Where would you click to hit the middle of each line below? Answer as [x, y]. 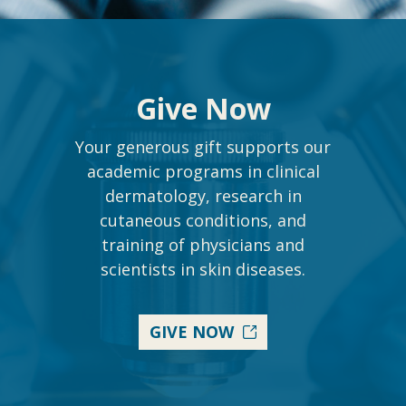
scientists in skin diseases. [203, 270]
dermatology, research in [203, 196]
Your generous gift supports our [203, 147]
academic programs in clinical [203, 172]
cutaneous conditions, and [203, 221]
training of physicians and [203, 245]
